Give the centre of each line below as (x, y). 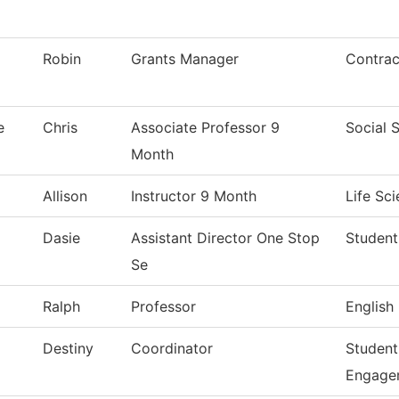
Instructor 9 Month (194, 196)
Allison (65, 196)
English (370, 307)
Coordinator (172, 349)
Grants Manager (185, 59)
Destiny (68, 349)
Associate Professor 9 (205, 128)
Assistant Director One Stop (225, 238)
